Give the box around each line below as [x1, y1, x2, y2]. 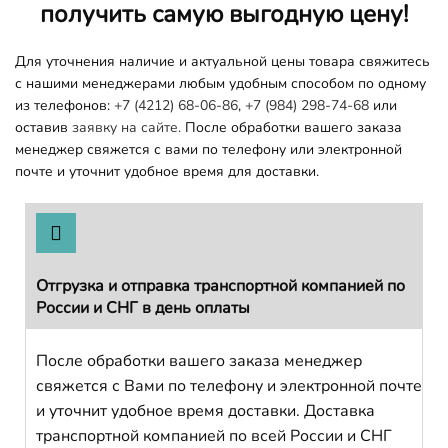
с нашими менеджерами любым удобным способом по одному [15, 73, 426, 93]
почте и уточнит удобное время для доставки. [15, 161, 319, 181]
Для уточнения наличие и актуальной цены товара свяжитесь [15, 51, 430, 71]
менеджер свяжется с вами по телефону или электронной [15, 139, 402, 159]
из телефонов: [15, 95, 114, 115]
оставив [15, 117, 72, 137]
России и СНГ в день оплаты [36, 296, 250, 319]
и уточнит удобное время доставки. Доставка [36, 399, 375, 422]
